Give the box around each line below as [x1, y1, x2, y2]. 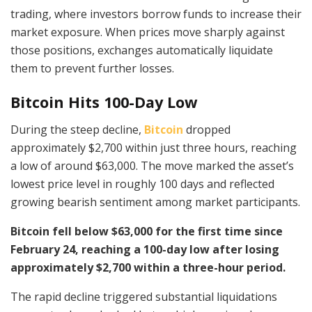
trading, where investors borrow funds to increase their [10, 6, 302, 22]
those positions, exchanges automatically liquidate [10, 42, 273, 58]
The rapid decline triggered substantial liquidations [10, 289, 277, 305]
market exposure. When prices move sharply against [10, 24, 285, 40]
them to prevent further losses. [10, 60, 174, 76]
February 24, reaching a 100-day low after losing [10, 242, 279, 258]
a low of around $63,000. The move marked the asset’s [10, 158, 294, 174]
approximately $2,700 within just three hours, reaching [10, 140, 297, 156]
